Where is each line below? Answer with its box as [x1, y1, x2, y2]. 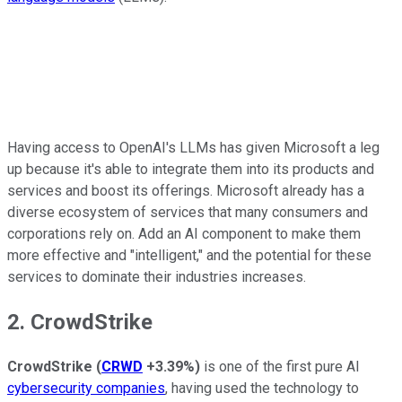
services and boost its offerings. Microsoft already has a [7, 181, 364, 199]
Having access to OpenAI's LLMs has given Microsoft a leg [7, 138, 380, 156]
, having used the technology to [165, 379, 359, 397]
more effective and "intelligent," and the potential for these [7, 246, 371, 264]
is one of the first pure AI [200, 357, 360, 375]
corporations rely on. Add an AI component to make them [7, 224, 361, 242]
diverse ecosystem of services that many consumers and [7, 203, 368, 221]
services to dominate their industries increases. [7, 267, 306, 285]
